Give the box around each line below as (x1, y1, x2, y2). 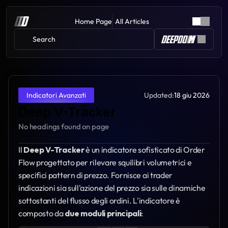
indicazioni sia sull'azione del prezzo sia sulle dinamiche (18, 183, 206, 193)
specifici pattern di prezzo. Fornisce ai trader (18, 170, 173, 180)
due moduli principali (65, 208, 141, 218)
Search (33, 35, 57, 44)
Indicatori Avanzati (26, 91, 86, 100)
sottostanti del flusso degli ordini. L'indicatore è (18, 195, 180, 206)
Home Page (75, 17, 112, 26)
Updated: (144, 90, 174, 100)
